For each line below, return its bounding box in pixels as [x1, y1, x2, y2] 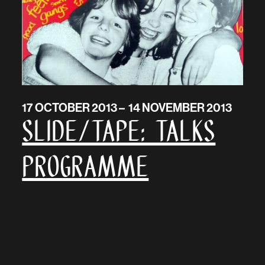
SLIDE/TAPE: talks [22, 118, 216, 149]
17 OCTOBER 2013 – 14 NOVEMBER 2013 [22, 100, 232, 115]
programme [22, 154, 149, 185]
